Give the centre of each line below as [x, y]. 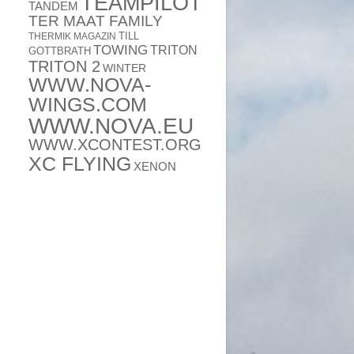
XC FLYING [80, 164]
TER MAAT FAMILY [96, 21]
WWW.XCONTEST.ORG [115, 145]
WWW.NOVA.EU [111, 126]
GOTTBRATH [60, 51]
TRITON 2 [64, 66]
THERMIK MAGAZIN [72, 36]
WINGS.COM [88, 105]
